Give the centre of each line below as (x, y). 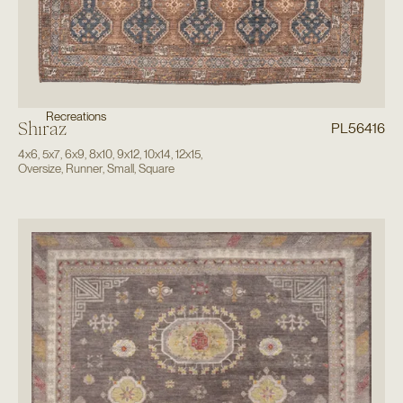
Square (156, 169)
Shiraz (42, 129)
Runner (84, 169)
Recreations (76, 116)
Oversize (39, 169)
